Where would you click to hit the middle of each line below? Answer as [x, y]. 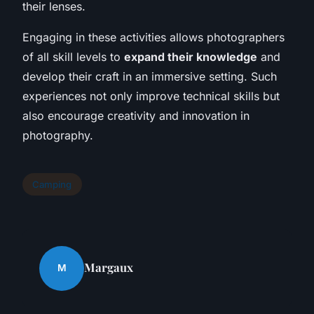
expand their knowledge [191, 56]
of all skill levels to [73, 56]
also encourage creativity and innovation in [136, 115]
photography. [58, 135]
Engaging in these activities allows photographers [153, 37]
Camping [52, 184]
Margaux [109, 267]
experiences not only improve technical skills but [151, 96]
